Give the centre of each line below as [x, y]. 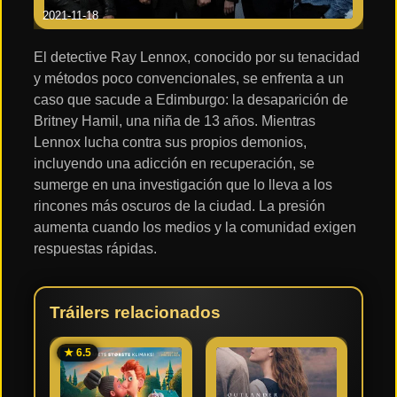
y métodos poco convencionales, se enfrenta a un [189, 78]
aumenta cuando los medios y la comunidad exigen [195, 227]
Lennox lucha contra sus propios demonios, [170, 142]
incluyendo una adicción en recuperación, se [174, 163]
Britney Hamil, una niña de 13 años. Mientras [175, 121]
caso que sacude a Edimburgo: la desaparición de [191, 99]
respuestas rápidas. [95, 248]
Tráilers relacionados [135, 312]
